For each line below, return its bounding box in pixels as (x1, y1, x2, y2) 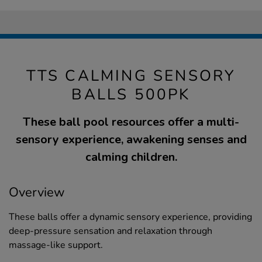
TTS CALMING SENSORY (26, 65, 236, 87)
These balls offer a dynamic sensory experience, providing (9, 211, 252, 224)
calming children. (85, 149, 177, 166)
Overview (9, 184, 65, 202)
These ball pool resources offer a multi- (23, 114, 239, 130)
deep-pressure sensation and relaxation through (9, 225, 212, 238)
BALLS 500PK (71, 84, 191, 105)
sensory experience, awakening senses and (15, 132, 247, 148)
